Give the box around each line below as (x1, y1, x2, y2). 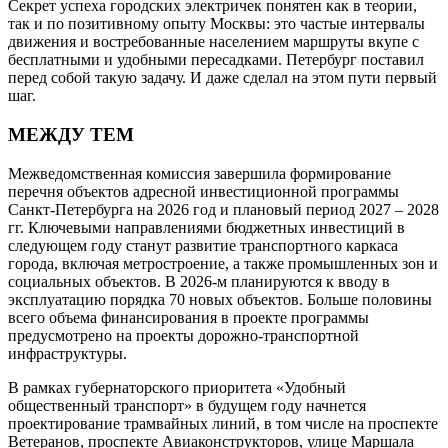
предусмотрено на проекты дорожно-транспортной (8, 326, 359, 344)
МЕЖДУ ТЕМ (8, 124, 139, 146)
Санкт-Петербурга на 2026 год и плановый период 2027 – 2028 (8, 200, 439, 218)
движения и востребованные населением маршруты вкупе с (8, 33, 419, 51)
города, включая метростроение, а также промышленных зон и (8, 254, 438, 272)
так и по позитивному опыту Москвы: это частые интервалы (8, 15, 425, 33)
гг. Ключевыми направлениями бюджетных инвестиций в (8, 218, 405, 236)
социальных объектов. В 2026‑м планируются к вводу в (8, 272, 390, 290)
